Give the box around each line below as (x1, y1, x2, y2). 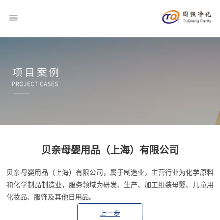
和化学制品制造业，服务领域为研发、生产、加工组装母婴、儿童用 (6, 180, 214, 189)
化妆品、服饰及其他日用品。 (6, 192, 96, 201)
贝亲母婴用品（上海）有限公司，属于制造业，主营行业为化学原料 (6, 168, 214, 176)
